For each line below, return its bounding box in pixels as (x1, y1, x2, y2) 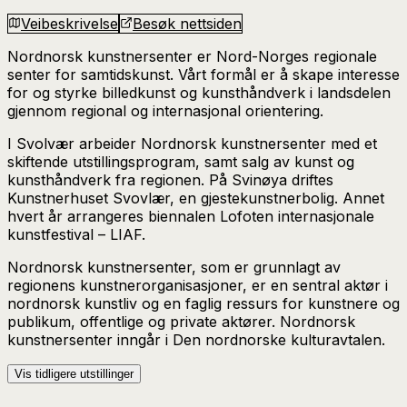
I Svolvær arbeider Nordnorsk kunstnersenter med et (7, 134, 377, 153)
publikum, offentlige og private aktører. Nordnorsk (7, 312, 355, 331)
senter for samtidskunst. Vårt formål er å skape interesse (7, 65, 400, 84)
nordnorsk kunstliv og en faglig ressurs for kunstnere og (7, 293, 400, 313)
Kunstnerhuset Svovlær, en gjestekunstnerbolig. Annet (7, 188, 384, 207)
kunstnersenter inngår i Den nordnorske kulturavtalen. (7, 330, 385, 349)
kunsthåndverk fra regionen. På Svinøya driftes (7, 170, 333, 189)
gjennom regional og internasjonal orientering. (7, 101, 323, 120)
